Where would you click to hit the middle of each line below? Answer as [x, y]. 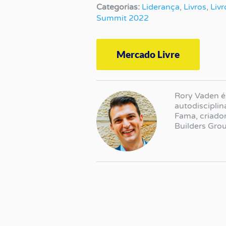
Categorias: [118, 7]
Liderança [161, 7]
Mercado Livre [148, 54]
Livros [195, 7]
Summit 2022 [123, 18]
